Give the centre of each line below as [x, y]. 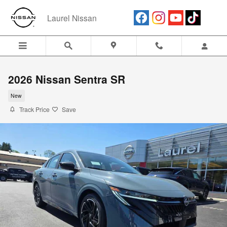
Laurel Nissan [72, 18]
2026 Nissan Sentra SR [67, 79]
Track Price [34, 109]
